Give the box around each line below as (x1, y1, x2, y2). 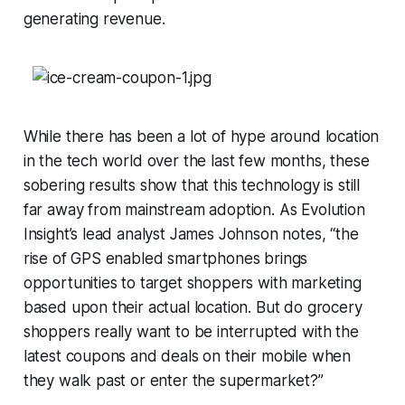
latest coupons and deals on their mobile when (23, 346, 352, 365)
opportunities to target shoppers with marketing (23, 273, 362, 292)
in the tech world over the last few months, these (23, 151, 370, 170)
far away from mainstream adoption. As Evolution (23, 200, 365, 219)
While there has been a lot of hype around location (23, 127, 380, 146)
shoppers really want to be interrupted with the (23, 322, 359, 341)
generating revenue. (23, 9, 165, 28)
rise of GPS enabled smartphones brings (23, 249, 308, 268)
